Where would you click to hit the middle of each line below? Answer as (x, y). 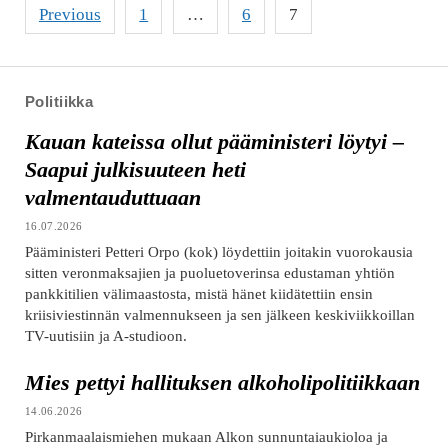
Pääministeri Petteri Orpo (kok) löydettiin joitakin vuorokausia (218, 252)
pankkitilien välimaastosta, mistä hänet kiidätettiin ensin (198, 294)
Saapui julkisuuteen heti (135, 170)
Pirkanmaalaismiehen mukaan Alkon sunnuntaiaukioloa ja (206, 437)
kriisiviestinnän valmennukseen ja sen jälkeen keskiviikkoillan (219, 315)
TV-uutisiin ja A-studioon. (105, 336)
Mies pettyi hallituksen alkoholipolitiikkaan (222, 383)
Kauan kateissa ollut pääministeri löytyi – (214, 142)
